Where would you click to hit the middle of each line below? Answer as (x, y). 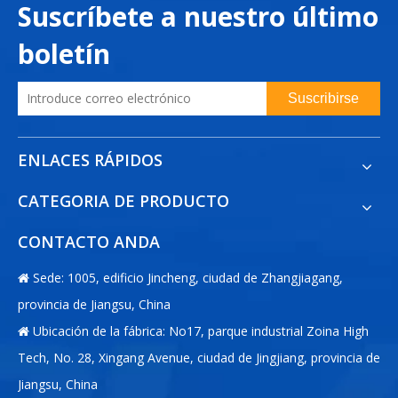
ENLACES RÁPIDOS (90, 160)
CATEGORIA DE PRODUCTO (123, 201)
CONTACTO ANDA (89, 242)
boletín (64, 54)
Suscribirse (323, 99)
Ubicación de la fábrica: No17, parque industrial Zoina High (199, 331)
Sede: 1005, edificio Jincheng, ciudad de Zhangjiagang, (186, 278)
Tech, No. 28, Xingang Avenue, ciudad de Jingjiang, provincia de (199, 358)
